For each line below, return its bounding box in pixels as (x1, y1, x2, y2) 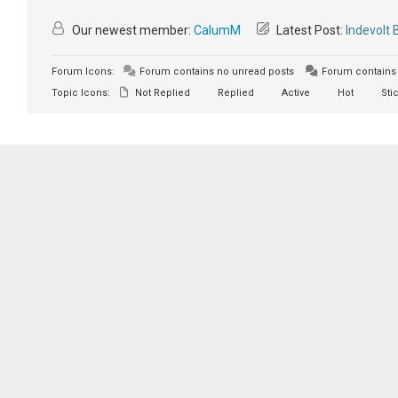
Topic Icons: (51, 87, 110, 99)
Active (278, 87, 310, 99)
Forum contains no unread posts (136, 66, 294, 78)
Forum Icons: (51, 66, 115, 78)
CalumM (193, 23, 241, 38)
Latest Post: (273, 23, 346, 38)
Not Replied (131, 87, 190, 99)
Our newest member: (68, 23, 194, 38)
